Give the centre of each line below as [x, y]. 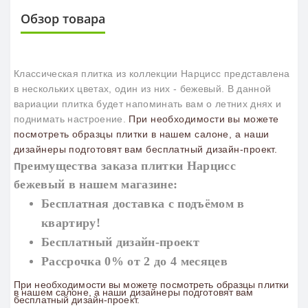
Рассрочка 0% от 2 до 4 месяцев [134, 261]
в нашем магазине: [121, 184]
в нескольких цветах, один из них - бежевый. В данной [143, 88]
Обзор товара [63, 18]
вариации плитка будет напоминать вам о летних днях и [148, 103]
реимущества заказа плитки [104, 165]
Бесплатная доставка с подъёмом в [143, 203]
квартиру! [71, 222]
